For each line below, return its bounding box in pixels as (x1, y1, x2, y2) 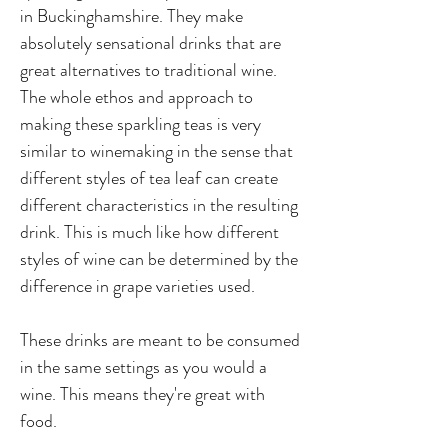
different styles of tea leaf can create (20, 165, 278, 191)
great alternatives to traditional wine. (20, 57, 277, 83)
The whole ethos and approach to (20, 84, 253, 110)
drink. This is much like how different (20, 219, 279, 245)
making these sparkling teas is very (20, 111, 261, 137)
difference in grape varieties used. (20, 273, 255, 299)
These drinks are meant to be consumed (20, 327, 300, 353)
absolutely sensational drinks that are (20, 30, 281, 56)
